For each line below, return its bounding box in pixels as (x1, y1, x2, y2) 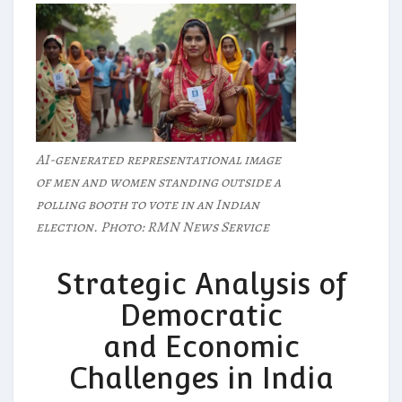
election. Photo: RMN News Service (36, 217, 269, 238)
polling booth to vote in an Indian (36, 195, 259, 215)
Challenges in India (68, 362, 334, 396)
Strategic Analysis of (56, 267, 346, 301)
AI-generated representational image (36, 150, 281, 170)
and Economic (102, 330, 300, 364)
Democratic (119, 299, 283, 333)
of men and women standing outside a (36, 172, 281, 193)
